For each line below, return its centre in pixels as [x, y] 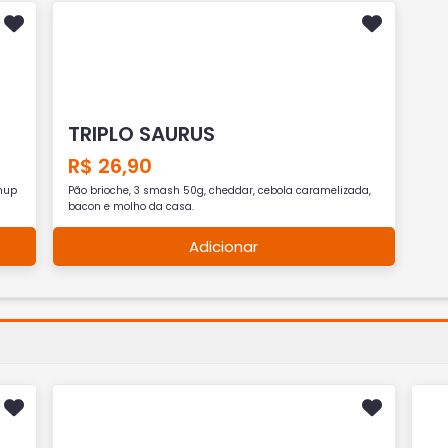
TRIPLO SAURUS [142, 133]
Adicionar [224, 246]
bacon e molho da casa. [131, 206]
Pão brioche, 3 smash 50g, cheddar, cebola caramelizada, [220, 190]
